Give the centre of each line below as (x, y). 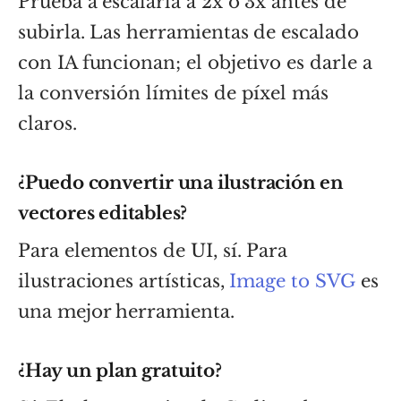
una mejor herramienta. (126, 311)
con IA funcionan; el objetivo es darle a (195, 62)
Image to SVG (292, 281)
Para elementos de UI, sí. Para (153, 250)
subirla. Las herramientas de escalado (188, 32)
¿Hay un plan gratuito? (120, 370)
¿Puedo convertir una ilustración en (181, 182)
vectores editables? (103, 213)
